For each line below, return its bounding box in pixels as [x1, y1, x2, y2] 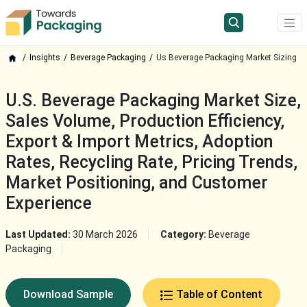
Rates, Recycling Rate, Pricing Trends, [5, 152, 297, 173]
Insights [29, 53, 60, 63]
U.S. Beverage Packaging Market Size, [5, 90, 301, 111]
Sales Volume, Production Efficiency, [5, 111, 284, 132]
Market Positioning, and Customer [5, 173, 268, 193]
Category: [160, 229, 208, 241]
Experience [5, 193, 92, 214]
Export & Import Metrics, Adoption [5, 132, 273, 152]
